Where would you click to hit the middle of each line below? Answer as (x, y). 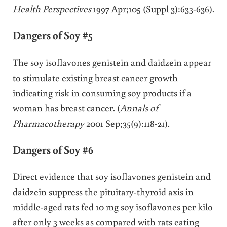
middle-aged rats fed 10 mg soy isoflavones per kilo (112, 206)
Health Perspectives (53, 9)
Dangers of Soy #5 (52, 35)
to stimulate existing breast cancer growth (95, 77)
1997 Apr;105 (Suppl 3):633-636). (154, 9)
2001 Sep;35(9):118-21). (127, 123)
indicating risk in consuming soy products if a (102, 92)
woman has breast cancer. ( (66, 107)
